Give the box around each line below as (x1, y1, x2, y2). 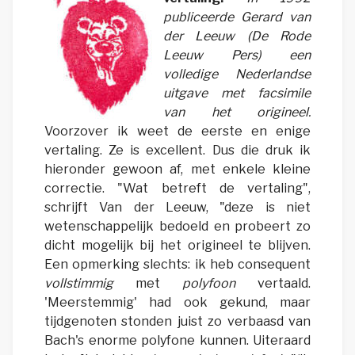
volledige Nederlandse (163, 66, 311, 82)
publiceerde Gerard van (163, 9, 311, 25)
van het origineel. (163, 104, 311, 120)
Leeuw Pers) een (163, 47, 311, 63)
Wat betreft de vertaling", (123, 180, 311, 196)
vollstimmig (44, 275, 113, 291)
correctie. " (44, 180, 124, 196)
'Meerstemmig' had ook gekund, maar (44, 294, 311, 310)
